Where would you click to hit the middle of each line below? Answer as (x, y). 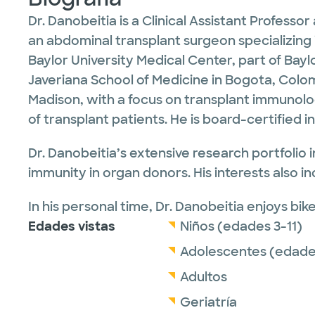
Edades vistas (72, 226)
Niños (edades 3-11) (241, 226)
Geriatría (208, 302)
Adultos (204, 277)
